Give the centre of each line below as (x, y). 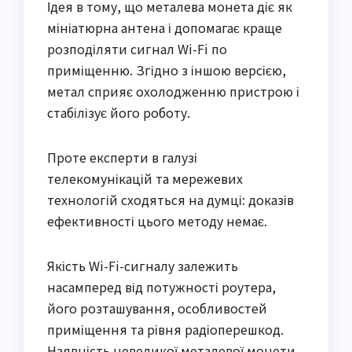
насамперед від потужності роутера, (161, 287)
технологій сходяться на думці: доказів (170, 200)
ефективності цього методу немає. (157, 221)
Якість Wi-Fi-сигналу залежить (143, 266)
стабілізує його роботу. (119, 113)
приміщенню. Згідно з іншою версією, (167, 70)
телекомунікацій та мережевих (145, 179)
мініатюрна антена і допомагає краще (165, 28)
